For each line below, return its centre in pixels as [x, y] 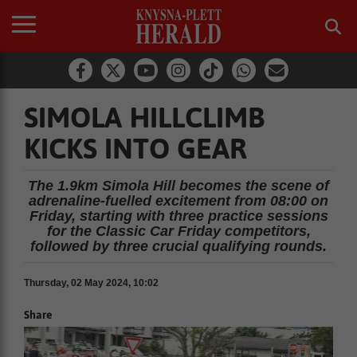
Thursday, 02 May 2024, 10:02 [91, 283]
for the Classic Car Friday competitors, [178, 231]
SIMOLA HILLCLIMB [144, 117]
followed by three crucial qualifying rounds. [178, 246]
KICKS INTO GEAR [135, 148]
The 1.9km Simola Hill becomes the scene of [178, 186]
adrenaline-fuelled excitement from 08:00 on [178, 201]
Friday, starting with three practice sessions [178, 216]
